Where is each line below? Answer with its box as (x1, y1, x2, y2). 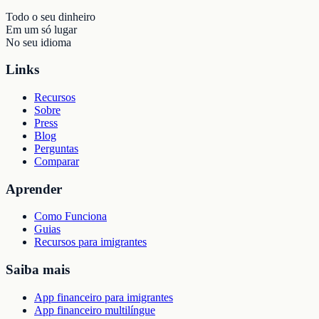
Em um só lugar (6, 23, 77, 36)
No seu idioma (6, 36, 71, 48)
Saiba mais (6, 262, 70, 278)
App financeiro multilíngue (34, 303, 155, 316)
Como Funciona (34, 210, 107, 223)
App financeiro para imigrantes (34, 291, 173, 303)
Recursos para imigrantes (34, 236, 147, 249)
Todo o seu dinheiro (6, 10, 95, 23)
